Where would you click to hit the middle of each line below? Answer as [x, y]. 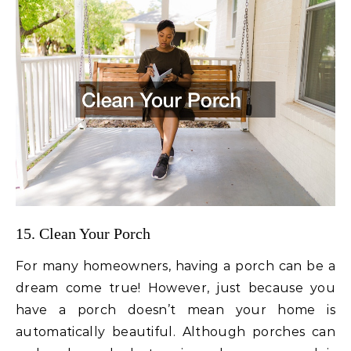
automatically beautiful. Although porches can [175, 332]
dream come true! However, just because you [175, 288]
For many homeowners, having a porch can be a [175, 266]
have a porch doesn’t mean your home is [175, 310]
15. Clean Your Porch [83, 234]
